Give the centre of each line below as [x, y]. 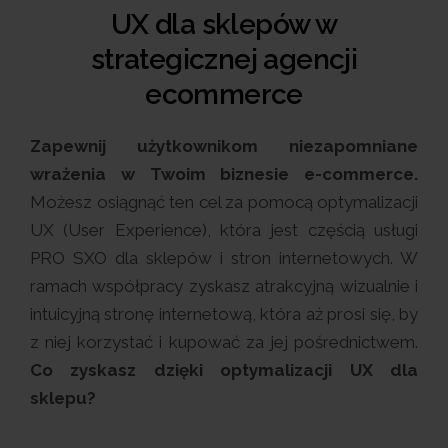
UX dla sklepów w [224, 24]
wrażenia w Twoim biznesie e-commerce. [224, 174]
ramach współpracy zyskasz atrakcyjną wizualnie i [224, 286]
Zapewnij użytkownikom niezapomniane [224, 146]
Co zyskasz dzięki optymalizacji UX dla [224, 370]
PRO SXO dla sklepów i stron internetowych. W [224, 258]
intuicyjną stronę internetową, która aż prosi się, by [224, 314]
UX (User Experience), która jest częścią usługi [224, 230]
